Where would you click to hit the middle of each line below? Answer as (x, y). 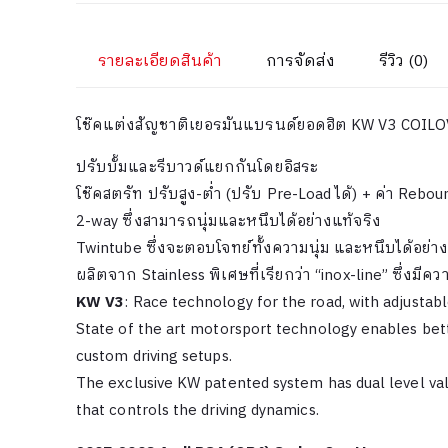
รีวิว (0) (403, 62)
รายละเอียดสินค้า (160, 62)
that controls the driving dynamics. (197, 411)
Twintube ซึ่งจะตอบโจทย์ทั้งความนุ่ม (205, 249)
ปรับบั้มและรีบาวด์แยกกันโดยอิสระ (197, 168)
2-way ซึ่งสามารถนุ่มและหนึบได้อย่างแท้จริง (229, 222)
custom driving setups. (154, 357)
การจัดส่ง (300, 62)
